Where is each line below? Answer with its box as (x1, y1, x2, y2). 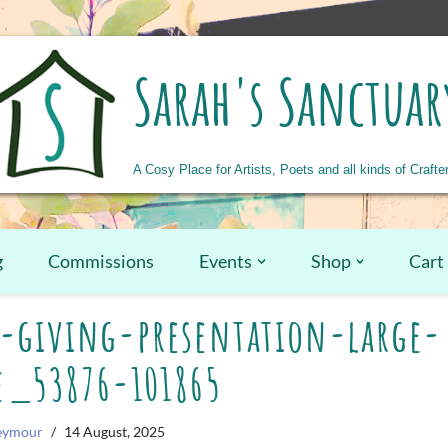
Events (198, 251, 252, 272)
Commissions (47, 251, 154, 272)
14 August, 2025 (64, 423, 165, 440)
